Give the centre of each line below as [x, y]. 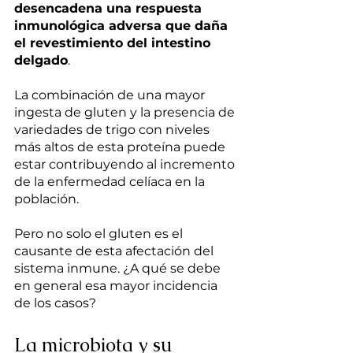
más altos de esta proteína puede [121, 147]
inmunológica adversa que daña [123, 26]
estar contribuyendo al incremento [126, 165]
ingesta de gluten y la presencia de [126, 113]
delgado [41, 61]
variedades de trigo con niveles [113, 130]
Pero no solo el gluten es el [100, 234]
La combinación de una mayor [111, 95]
